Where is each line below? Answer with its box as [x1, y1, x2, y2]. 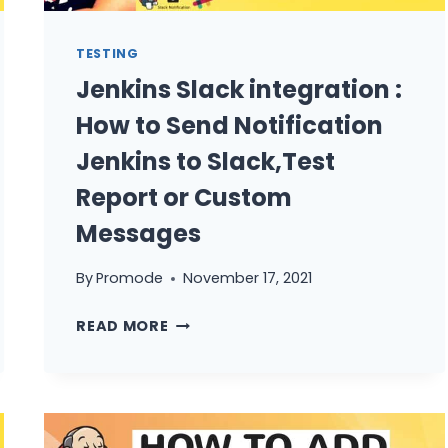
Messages [76, 216, 202, 250]
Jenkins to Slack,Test [76, 144, 336, 178]
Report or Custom [76, 180, 293, 214]
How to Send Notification [76, 108, 384, 142]
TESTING [76, 45, 139, 63]
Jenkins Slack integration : [76, 72, 403, 106]
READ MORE [76, 316, 169, 337]
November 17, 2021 [183, 268, 313, 289]
